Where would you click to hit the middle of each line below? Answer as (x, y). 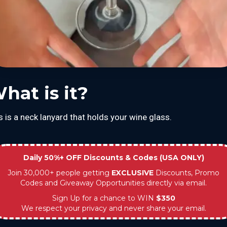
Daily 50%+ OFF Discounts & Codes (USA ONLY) (113, 158)
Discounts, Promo (186, 173)
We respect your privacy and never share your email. (113, 208)
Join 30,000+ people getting (60, 173)
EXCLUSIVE (133, 173)
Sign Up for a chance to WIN (104, 198)
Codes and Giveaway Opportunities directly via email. (113, 183)
